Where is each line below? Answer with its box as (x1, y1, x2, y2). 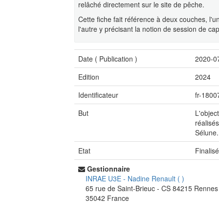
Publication (99, 54, 133, 64)
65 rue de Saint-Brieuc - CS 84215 (86, 183, 194, 193)
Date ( (78, 54, 99, 64)
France (107, 193, 129, 203)
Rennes (194, 183, 218, 193)
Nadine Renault (128, 174, 177, 183)
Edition (78, 72, 99, 82)
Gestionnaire (87, 164, 130, 174)
